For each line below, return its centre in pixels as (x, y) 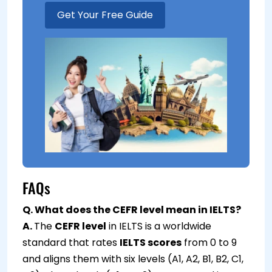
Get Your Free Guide (105, 15)
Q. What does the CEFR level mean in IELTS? (132, 209)
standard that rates (71, 242)
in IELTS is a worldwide (159, 226)
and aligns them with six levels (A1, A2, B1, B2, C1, (133, 259)
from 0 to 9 (209, 242)
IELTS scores (151, 242)
